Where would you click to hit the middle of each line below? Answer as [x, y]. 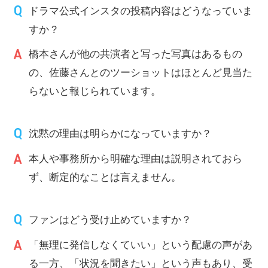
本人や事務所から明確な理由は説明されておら [136, 158]
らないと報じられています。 [95, 91]
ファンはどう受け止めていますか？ [110, 219]
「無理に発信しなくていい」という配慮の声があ [141, 244]
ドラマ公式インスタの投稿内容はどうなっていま [141, 10]
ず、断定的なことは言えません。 [105, 177]
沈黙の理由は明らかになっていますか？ [121, 133]
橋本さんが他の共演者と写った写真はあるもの [136, 54]
